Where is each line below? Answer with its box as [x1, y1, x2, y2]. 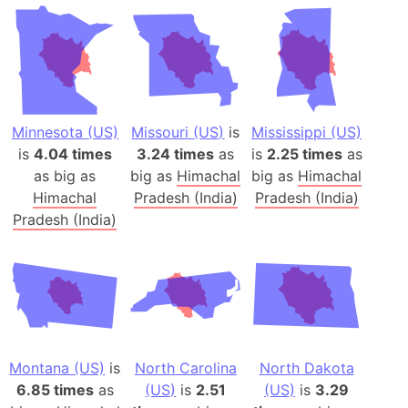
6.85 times [15, 380, 94, 399]
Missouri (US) [131, 123, 225, 142]
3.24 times [137, 145, 215, 164]
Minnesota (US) [11, 123, 118, 142]
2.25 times [266, 145, 342, 164]
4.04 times [33, 145, 112, 164]
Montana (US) [9, 358, 106, 377]
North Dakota [259, 358, 354, 377]
